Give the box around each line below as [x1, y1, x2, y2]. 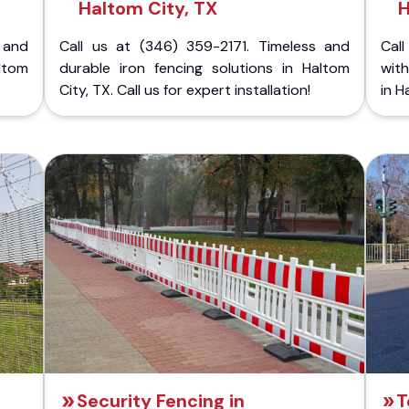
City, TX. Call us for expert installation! [59, 80, 310, 100]
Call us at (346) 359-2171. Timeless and [59, 37, 350, 56]
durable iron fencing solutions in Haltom [59, 58, 350, 78]
